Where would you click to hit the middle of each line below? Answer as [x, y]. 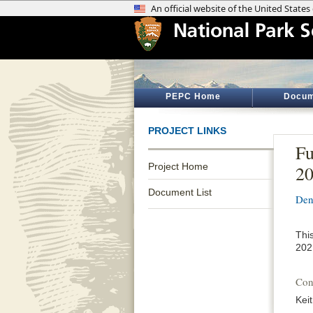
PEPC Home [193, 96]
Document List [180, 192]
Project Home [178, 166]
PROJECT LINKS [187, 131]
